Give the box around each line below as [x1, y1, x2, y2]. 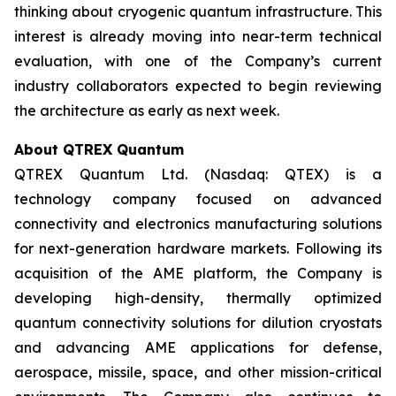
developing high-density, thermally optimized [14, 289, 382, 307]
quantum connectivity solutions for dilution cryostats [14, 314, 382, 331]
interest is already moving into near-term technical [14, 27, 382, 45]
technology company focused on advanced [14, 190, 382, 208]
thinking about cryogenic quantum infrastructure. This [14, 3, 382, 20]
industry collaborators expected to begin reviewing [14, 77, 382, 95]
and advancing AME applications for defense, [14, 339, 382, 356]
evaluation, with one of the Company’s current [14, 52, 382, 70]
